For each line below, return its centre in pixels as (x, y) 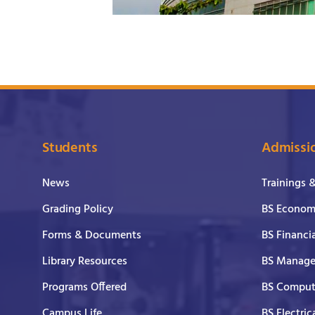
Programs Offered (84, 287)
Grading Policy (78, 209)
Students (70, 148)
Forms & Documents (92, 235)
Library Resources (85, 261)
